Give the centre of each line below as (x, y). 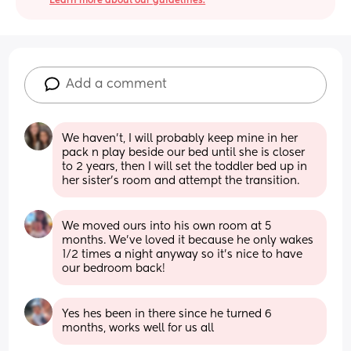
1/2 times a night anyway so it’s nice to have (183, 254)
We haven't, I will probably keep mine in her (180, 138)
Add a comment (117, 84)
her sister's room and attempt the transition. (181, 181)
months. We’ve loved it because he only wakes (188, 240)
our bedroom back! (114, 268)
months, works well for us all (138, 328)
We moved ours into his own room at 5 (167, 226)
